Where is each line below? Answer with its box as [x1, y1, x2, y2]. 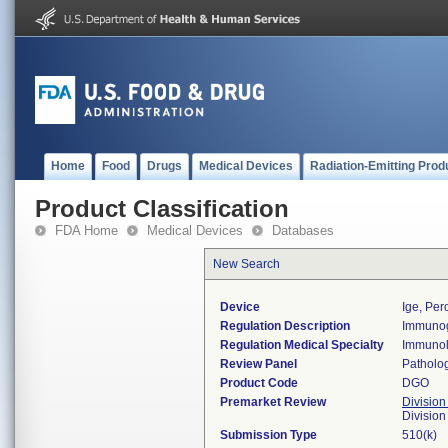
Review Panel [220, 357, 297, 371]
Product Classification [35, 195, 289, 222]
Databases [272, 223, 334, 238]
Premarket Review [220, 395, 326, 409]
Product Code [220, 376, 298, 390]
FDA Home [55, 223, 118, 238]
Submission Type [220, 428, 317, 442]
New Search [213, 257, 280, 271]
